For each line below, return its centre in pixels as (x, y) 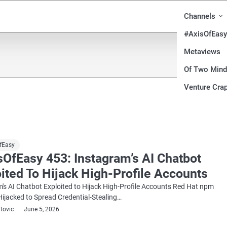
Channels (200, 16)
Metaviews (202, 52)
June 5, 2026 (42, 210)
